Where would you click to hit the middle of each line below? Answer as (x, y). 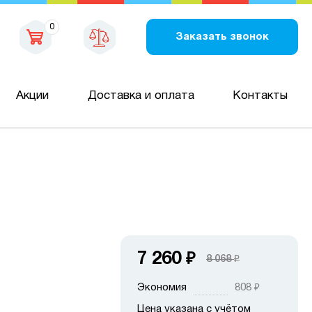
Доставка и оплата (141, 95)
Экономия (162, 288)
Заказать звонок (222, 37)
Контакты (260, 95)
